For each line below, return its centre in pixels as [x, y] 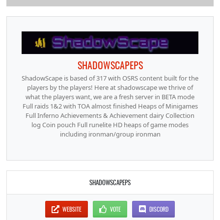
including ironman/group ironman [110, 134]
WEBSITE [72, 209]
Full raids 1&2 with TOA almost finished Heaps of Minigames [110, 106]
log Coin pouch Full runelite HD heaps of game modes [110, 125]
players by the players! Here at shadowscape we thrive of [110, 88]
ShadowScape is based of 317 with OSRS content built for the [110, 78]
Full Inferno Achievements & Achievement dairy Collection [110, 116]
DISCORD [159, 209]
